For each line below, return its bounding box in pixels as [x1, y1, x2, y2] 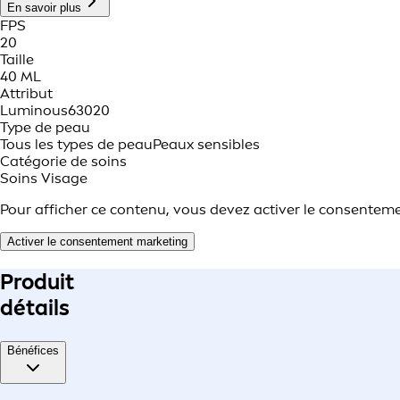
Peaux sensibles [153, 136, 260, 154]
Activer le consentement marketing [7, 235, 187, 249]
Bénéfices [7, 344, 59, 358]
